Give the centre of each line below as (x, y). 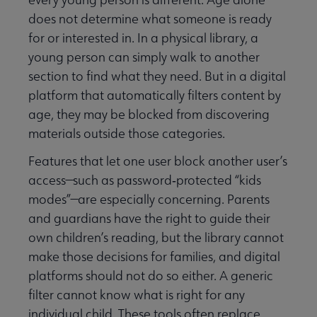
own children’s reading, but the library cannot (156, 238)
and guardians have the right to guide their (149, 219)
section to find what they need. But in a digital (157, 76)
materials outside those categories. (127, 134)
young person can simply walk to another (144, 57)
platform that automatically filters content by (155, 96)
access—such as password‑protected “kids (145, 180)
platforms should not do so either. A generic (151, 276)
